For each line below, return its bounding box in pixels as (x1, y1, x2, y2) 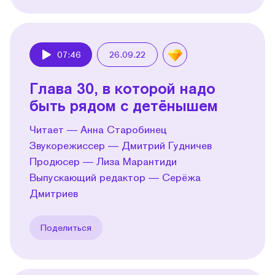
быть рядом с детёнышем (29, 96, 218, 114)
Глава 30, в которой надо (29, 79, 215, 97)
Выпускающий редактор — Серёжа (29, 171, 201, 183)
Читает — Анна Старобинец (29, 123, 167, 135)
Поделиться (41, 222, 91, 233)
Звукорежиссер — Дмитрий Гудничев (29, 139, 212, 151)
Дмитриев (29, 187, 78, 199)
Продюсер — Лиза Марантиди (29, 155, 177, 167)
